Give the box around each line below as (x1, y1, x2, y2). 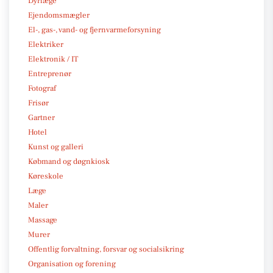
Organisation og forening (28, 258, 116, 269)
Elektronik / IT (28, 54, 78, 64)
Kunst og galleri (28, 141, 83, 152)
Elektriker (28, 39, 63, 49)
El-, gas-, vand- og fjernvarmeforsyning (28, 24, 161, 35)
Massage (28, 214, 57, 225)
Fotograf (28, 83, 56, 93)
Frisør (28, 97, 49, 108)
